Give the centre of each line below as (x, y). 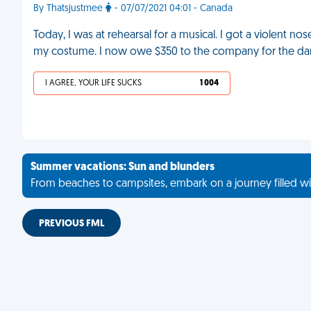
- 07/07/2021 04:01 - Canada (172, 9)
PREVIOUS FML (72, 224)
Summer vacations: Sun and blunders (123, 167)
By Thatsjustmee (69, 9)
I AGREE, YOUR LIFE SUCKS (93, 83)
